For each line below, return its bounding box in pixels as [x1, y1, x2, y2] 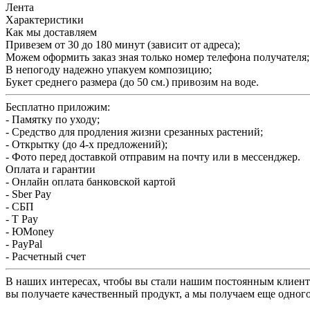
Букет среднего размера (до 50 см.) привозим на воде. [6, 75, 259, 88]
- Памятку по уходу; [6, 113, 100, 125]
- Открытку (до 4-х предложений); [6, 138, 167, 150]
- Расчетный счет [6, 250, 86, 262]
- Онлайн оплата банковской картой [6, 175, 176, 188]
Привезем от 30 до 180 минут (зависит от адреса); [6, 38, 240, 51]
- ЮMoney [6, 225, 54, 237]
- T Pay [6, 212, 38, 225]
